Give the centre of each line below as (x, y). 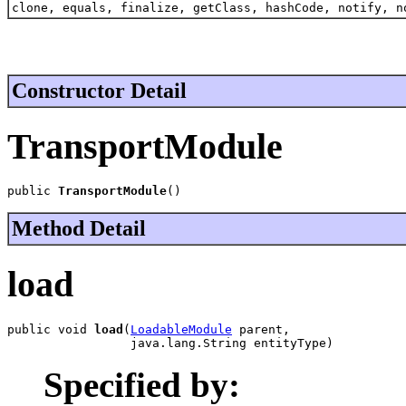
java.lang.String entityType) (170, 343)
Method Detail (79, 229)
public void (51, 329)
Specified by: (142, 384)
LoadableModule (181, 329)
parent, (261, 329)
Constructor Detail (99, 90)
